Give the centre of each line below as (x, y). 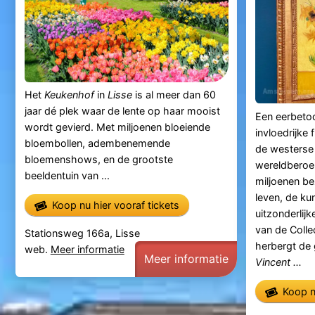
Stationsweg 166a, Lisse (82, 233)
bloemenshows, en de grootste (98, 160)
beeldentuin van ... (67, 176)
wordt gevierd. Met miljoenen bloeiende (117, 127)
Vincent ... (278, 262)
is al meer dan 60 (174, 95)
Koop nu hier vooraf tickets (115, 205)
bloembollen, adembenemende (97, 143)
